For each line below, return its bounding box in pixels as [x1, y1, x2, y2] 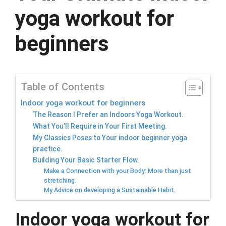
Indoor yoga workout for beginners [21, 98, 146, 108]
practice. [33, 145, 63, 153]
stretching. [44, 177, 77, 185]
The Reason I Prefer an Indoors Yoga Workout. [33, 110, 184, 119]
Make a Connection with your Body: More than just [44, 167, 192, 175]
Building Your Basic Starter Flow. [33, 156, 140, 164]
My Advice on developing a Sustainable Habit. [44, 186, 176, 194]
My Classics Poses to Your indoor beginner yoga [33, 134, 188, 142]
